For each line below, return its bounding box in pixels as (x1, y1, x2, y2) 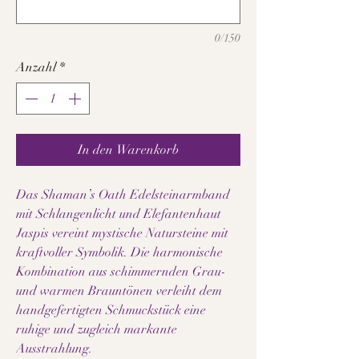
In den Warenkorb (78, 142, 179, 158)
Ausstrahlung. (16, 341, 92, 357)
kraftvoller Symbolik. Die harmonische (16, 244, 223, 260)
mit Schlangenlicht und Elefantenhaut (16, 206, 221, 222)
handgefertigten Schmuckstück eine (16, 302, 206, 318)
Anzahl (16, 59, 56, 75)
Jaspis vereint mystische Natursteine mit (16, 225, 228, 241)
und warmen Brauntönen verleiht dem (16, 283, 222, 299)
